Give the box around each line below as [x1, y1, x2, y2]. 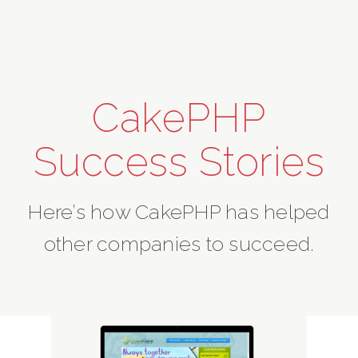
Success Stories [33, 138, 325, 185]
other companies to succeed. [43, 232, 315, 256]
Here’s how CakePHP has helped [28, 200, 330, 224]
